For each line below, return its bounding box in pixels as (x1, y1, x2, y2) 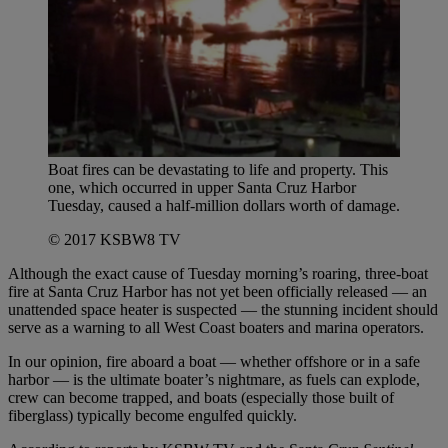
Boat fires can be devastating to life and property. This (48, 160, 388, 178)
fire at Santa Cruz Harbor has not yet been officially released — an (8, 282, 427, 300)
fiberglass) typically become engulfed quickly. (8, 406, 297, 424)
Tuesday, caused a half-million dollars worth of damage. (48, 196, 400, 214)
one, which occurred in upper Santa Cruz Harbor (48, 178, 356, 196)
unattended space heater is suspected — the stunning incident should (8, 300, 438, 318)
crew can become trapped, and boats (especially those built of (8, 388, 394, 406)
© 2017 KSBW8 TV (48, 230, 181, 248)
